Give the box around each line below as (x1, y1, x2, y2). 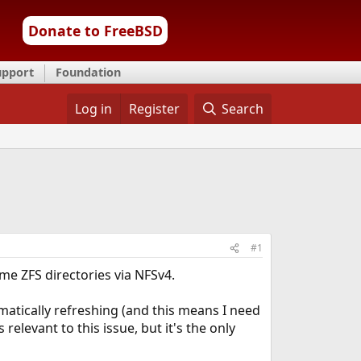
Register (128, 100, 180, 118)
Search (222, 100, 264, 118)
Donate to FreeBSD (27, 21, 163, 40)
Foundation (56, 64, 121, 80)
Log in (74, 100, 112, 118)
